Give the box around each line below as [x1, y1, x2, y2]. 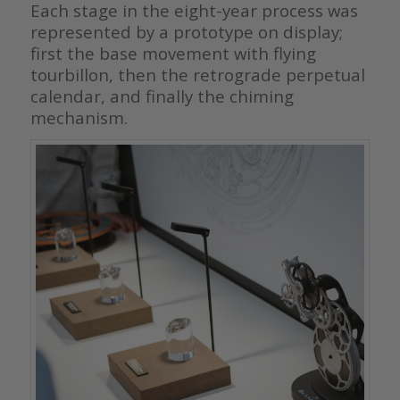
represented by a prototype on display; [29, 20, 343, 43]
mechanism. [29, 105, 128, 129]
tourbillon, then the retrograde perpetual [29, 62, 365, 86]
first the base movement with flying [29, 41, 316, 64]
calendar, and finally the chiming [29, 84, 294, 107]
